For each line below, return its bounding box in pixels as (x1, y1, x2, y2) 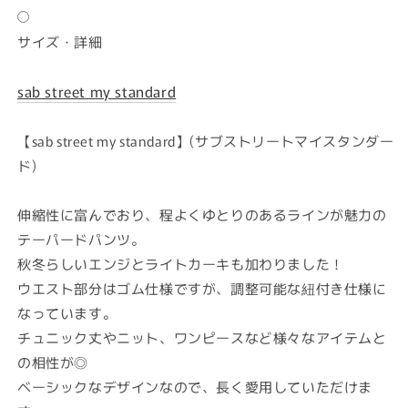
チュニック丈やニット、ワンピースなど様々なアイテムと (17, 327, 387, 347)
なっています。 (17, 302, 117, 322)
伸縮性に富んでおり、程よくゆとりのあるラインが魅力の (17, 204, 387, 224)
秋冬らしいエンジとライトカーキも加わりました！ (17, 253, 344, 273)
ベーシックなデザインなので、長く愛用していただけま (17, 376, 372, 396)
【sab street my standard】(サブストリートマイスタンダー (17, 130, 394, 150)
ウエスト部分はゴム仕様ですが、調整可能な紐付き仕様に (17, 278, 387, 298)
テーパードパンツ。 (17, 229, 146, 249)
